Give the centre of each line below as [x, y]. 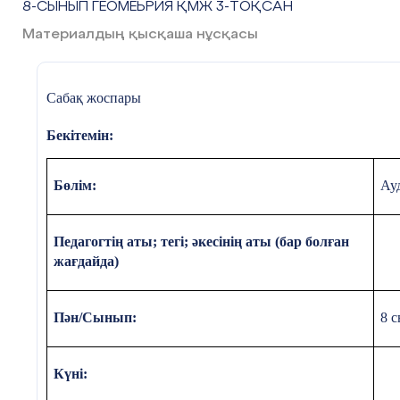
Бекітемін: [79, 135]
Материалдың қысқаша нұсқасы [140, 34]
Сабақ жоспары [93, 97]
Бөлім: [75, 186]
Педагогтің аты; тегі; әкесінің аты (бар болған [202, 242]
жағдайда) [87, 262]
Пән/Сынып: [96, 318]
